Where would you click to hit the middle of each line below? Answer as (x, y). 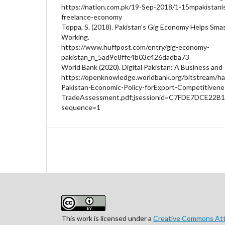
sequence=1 (81, 107)
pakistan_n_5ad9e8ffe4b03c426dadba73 (125, 57)
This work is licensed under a (107, 218)
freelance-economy (92, 17)
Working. (75, 37)
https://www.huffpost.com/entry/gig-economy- (135, 47)
